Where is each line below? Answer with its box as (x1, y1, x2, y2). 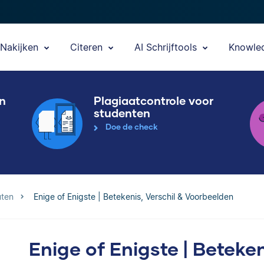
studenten (94, 106, 150, 120)
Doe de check (105, 122, 158, 131)
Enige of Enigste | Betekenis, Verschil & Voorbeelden (34, 192, 233, 202)
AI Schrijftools (134, 41, 200, 53)
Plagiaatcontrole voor (94, 94, 213, 107)
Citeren (70, 41, 105, 53)
